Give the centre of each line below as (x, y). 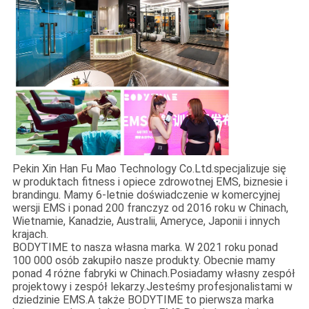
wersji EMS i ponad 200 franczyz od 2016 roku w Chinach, (150, 208)
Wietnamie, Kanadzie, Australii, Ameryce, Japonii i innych (146, 221)
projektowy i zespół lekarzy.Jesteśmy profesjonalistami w (152, 287)
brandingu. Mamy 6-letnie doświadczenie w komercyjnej (146, 195)
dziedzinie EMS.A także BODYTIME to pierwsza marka (143, 300)
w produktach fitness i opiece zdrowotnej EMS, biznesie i (150, 182)
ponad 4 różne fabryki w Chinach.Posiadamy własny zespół (153, 274)
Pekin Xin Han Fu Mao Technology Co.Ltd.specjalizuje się (149, 169)
